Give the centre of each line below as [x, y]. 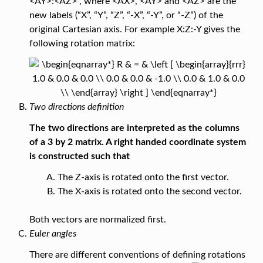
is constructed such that [79, 156]
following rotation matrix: [82, 44]
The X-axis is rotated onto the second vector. [149, 192]
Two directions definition [76, 107]
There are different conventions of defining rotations [137, 255]
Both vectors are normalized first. [97, 220]
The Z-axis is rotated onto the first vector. [143, 178]
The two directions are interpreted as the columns [134, 128]
